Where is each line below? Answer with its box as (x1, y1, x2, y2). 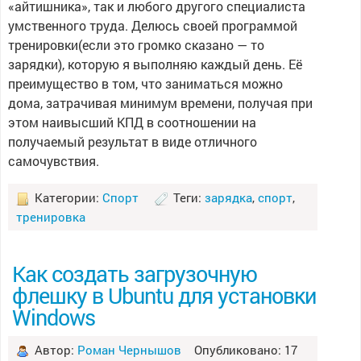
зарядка (204, 189, 252, 205)
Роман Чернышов (77, 342, 181, 358)
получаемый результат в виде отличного (7, 133, 257, 150)
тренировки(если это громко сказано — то (7, 36, 264, 53)
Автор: (31, 342, 77, 358)
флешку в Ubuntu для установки (11, 280, 316, 309)
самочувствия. (7, 152, 99, 169)
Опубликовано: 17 (180, 342, 297, 358)
